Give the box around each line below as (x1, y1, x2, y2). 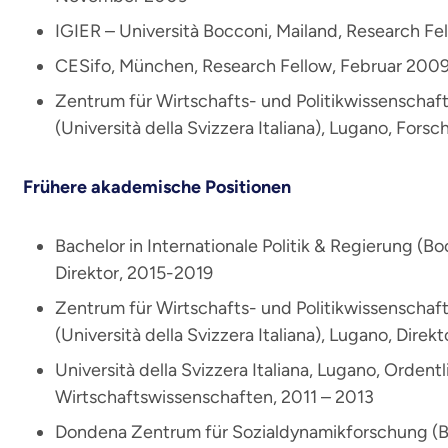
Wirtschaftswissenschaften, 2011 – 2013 (55, 386, 374, 408)
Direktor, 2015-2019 (55, 262, 213, 284)
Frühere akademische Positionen (23, 176, 291, 198)
